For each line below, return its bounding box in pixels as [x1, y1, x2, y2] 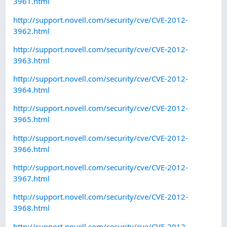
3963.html [13, 55, 50, 65]
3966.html [13, 143, 50, 154]
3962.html [13, 25, 50, 36]
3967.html [13, 173, 50, 184]
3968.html [13, 203, 50, 213]
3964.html [13, 85, 50, 95]
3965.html [13, 114, 50, 125]
